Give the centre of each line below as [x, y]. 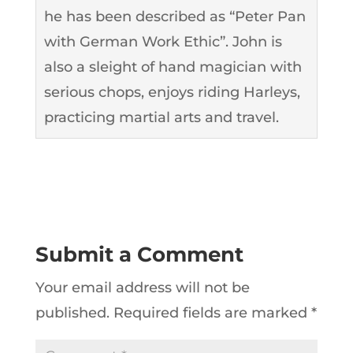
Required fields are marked [212, 312]
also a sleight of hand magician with [173, 67]
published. [72, 312]
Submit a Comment [139, 254]
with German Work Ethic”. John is [163, 41]
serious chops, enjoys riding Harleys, [172, 92]
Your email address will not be [142, 287]
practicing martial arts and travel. [161, 117]
